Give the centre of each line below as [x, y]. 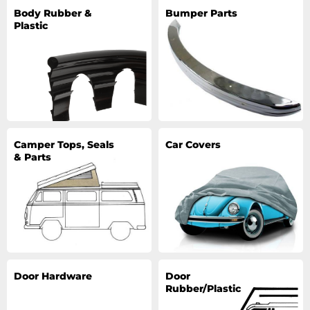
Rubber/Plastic [203, 289]
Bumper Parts [201, 13]
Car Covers [193, 145]
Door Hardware [53, 276]
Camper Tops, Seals [64, 145]
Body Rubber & [53, 13]
